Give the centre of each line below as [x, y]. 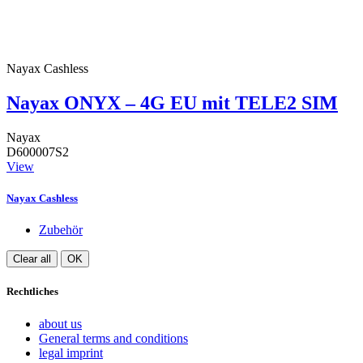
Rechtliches [32, 292]
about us [60, 323]
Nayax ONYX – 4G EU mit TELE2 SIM [172, 103]
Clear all [32, 259]
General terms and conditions [113, 338]
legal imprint [71, 352]
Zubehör [61, 230]
